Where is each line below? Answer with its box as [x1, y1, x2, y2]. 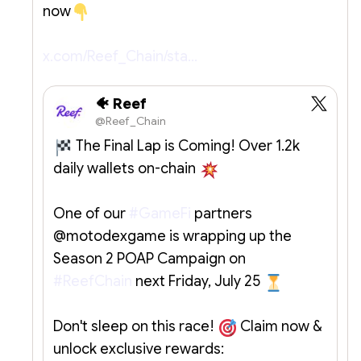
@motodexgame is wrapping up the [53, 227, 292, 246]
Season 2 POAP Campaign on [53, 250, 246, 268]
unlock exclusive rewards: [53, 340, 224, 359]
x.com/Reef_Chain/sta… [43, 47, 197, 65]
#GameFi [129, 205, 191, 223]
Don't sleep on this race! [53, 317, 218, 336]
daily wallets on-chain [53, 160, 199, 178]
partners [191, 205, 252, 223]
